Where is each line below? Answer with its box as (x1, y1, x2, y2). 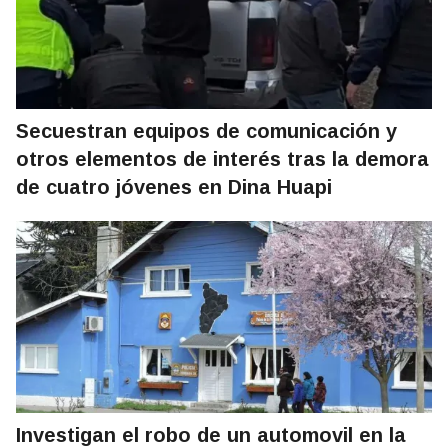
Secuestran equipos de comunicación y (16, 120, 397, 143)
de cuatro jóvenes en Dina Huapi (16, 176, 332, 199)
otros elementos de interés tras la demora (16, 148, 429, 171)
